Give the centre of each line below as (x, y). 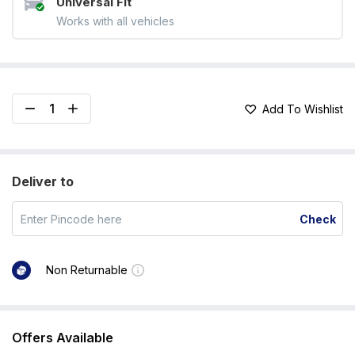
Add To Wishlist (303, 109)
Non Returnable (87, 269)
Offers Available (63, 338)
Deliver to (43, 181)
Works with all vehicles (115, 21)
